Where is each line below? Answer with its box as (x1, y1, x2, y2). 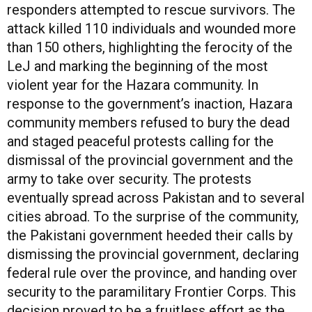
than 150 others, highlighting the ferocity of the (7, 38, 292, 56)
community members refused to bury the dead (7, 114, 290, 131)
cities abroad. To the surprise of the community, (7, 208, 299, 225)
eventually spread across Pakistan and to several (7, 189, 304, 206)
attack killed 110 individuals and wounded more (7, 19, 296, 37)
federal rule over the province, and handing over (7, 264, 297, 281)
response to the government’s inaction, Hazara (7, 95, 292, 112)
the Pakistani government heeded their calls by (7, 226, 292, 244)
